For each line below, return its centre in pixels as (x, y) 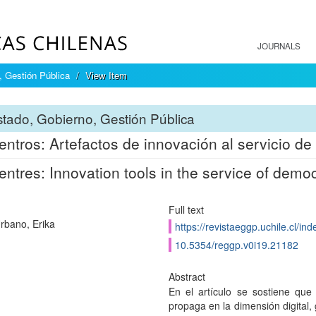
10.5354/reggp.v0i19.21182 (236, 245)
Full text (186, 209)
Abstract (187, 276)
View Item (106, 75)
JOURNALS (279, 46)
